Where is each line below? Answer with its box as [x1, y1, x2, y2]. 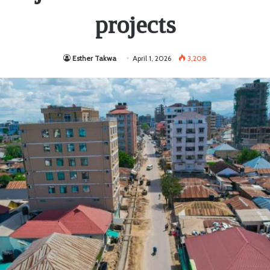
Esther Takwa [72, 53, 116, 63]
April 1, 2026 [133, 53, 171, 63]
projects [95, 10, 175, 39]
